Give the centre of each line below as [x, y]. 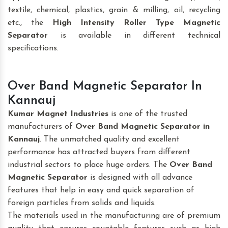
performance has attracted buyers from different [99, 152]
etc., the [30, 23]
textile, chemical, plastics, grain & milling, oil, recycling [114, 10]
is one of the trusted [148, 114]
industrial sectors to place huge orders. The [89, 165]
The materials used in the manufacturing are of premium [114, 216]
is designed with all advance [140, 178]
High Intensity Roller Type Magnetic [136, 23]
